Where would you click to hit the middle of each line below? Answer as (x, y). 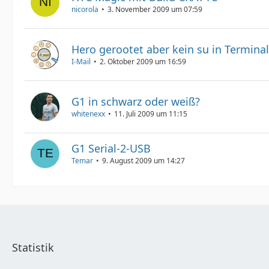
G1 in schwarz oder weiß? (136, 101)
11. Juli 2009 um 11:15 (151, 114)
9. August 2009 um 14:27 (144, 161)
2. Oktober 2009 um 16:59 (143, 62)
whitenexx (88, 114)
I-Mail (81, 62)
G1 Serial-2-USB (111, 148)
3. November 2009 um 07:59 (155, 9)
